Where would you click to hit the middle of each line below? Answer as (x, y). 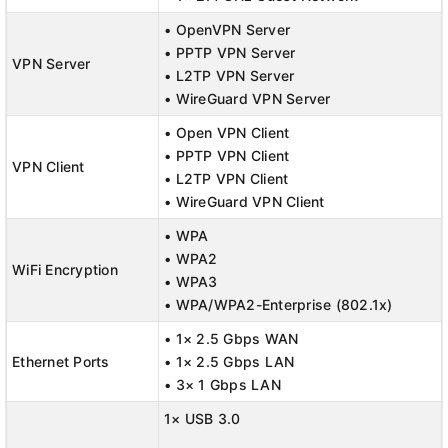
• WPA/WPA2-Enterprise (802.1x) (278, 304)
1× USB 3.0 (202, 418)
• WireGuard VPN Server (247, 98)
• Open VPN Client (227, 132)
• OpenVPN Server (227, 29)
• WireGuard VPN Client (244, 201)
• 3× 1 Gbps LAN (222, 384)
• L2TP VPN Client (226, 178)
